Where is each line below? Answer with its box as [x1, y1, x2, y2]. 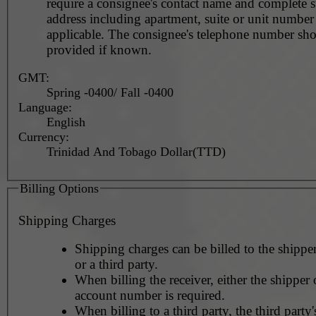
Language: [18, 99, 72, 114]
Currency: [18, 129, 69, 144]
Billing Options [19, 181, 99, 195]
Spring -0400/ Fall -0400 [46, 85, 174, 99]
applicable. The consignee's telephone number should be [46, 26, 108, 42]
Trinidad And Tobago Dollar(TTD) [46, 144, 226, 159]
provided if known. [46, 42, 152, 57]
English [46, 114, 85, 129]
